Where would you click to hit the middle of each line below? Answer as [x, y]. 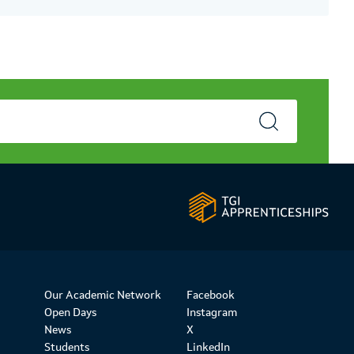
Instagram [212, 312]
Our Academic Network [103, 295]
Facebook [211, 295]
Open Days [70, 312]
